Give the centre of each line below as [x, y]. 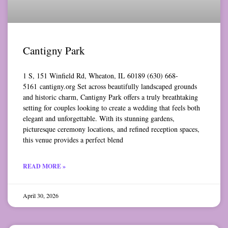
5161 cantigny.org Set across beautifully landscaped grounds [110, 87]
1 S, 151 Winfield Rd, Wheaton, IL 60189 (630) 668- [101, 76]
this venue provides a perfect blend [73, 140]
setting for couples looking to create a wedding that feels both [111, 108]
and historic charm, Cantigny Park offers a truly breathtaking [110, 97]
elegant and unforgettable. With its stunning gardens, [99, 119]
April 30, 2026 [41, 196]
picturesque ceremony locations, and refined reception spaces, [111, 129]
